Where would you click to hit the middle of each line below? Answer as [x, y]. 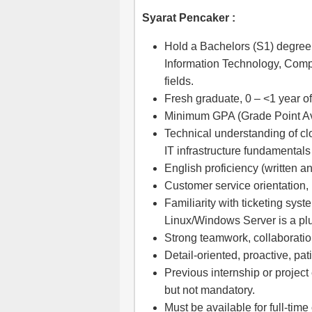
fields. [179, 81]
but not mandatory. [210, 290]
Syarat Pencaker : [189, 18]
